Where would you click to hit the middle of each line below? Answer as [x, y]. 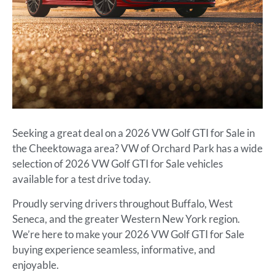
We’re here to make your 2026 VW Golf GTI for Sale [128, 234]
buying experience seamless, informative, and [114, 249]
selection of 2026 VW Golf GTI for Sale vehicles [118, 164]
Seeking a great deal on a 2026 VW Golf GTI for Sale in [134, 133]
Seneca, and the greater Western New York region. [126, 219]
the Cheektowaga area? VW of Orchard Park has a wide [137, 149]
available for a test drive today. [83, 179]
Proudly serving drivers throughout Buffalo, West [122, 203]
